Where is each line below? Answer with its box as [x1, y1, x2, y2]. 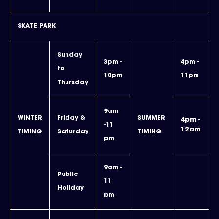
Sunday [57, 52, 82, 58]
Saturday [57, 129, 88, 135]
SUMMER [137, 115, 165, 121]
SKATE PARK [18, 23, 56, 29]
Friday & [57, 115, 85, 121]
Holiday [57, 185, 84, 191]
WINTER [18, 115, 42, 121]
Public [57, 172, 78, 177]
